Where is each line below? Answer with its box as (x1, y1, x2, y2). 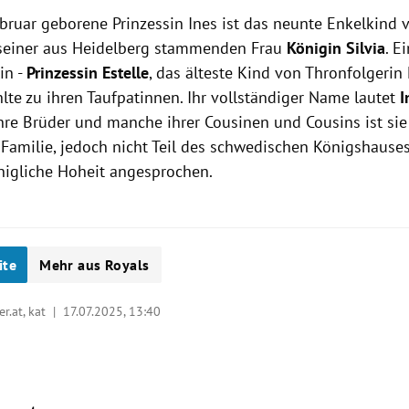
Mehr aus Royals (39, 256, 150, 275)
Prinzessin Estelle (26, 62, 150, 84)
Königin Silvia (287, 37, 386, 59)
